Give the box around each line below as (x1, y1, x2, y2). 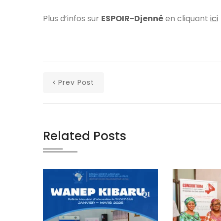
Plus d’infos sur (43, 12, 101, 24)
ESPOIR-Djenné (101, 12, 163, 24)
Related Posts (43, 127, 126, 144)
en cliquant (163, 12, 210, 24)
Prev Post (58, 77, 94, 87)
